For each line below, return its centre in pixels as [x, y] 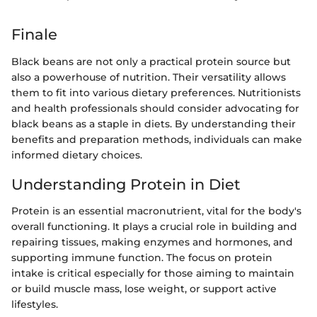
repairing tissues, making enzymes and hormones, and [152, 242]
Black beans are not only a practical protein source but [151, 61]
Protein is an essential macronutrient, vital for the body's [156, 211]
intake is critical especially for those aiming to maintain [153, 273]
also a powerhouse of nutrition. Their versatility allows [149, 77]
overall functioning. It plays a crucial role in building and [154, 227]
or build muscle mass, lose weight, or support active [144, 289]
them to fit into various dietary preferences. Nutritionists [156, 92]
